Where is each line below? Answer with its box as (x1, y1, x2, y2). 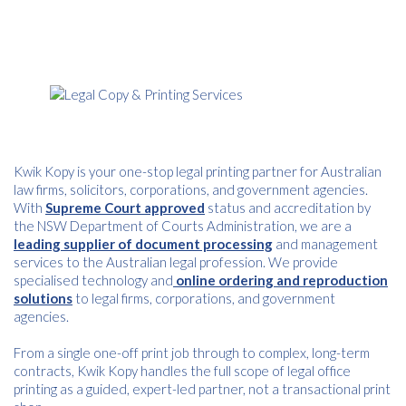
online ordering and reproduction (173, 272, 388, 288)
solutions (14, 290, 72, 306)
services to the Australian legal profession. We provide (14, 254, 338, 270)
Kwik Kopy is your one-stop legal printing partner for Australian (14, 163, 382, 179)
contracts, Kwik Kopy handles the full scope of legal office (14, 362, 351, 379)
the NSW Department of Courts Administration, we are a (14, 217, 352, 234)
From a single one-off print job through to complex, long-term (14, 344, 370, 361)
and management (273, 236, 378, 252)
